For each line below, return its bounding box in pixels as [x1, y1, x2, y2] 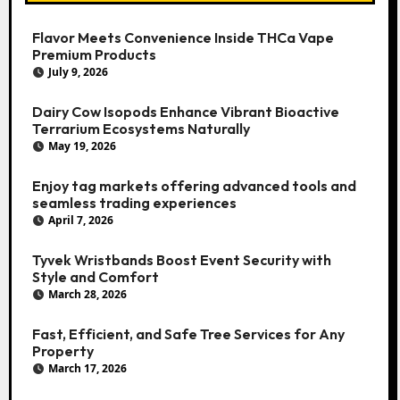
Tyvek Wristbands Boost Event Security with [31, 251, 331, 270]
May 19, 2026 [47, 138, 116, 154]
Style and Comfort [31, 268, 159, 287]
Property [31, 342, 94, 361]
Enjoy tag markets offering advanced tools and [31, 177, 356, 196]
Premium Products [31, 46, 156, 64]
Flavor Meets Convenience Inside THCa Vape [31, 29, 334, 47]
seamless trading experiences [31, 194, 237, 212]
